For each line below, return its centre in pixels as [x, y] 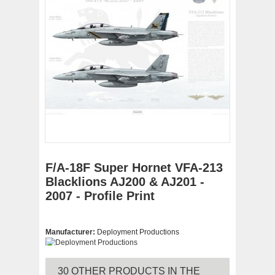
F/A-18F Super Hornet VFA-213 [134, 168]
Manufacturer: [71, 232]
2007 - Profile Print [100, 196]
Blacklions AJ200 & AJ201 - [125, 182]
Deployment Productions [138, 232]
